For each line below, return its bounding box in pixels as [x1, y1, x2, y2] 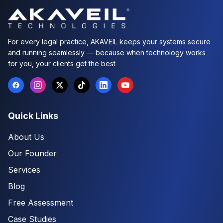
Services [8, 165, 40, 175]
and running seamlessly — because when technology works [8, 48, 206, 57]
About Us [8, 132, 44, 142]
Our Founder [8, 148, 57, 158]
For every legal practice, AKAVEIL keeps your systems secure [8, 37, 211, 46]
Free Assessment [8, 198, 73, 208]
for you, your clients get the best [8, 59, 115, 68]
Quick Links [8, 111, 58, 121]
